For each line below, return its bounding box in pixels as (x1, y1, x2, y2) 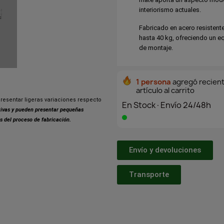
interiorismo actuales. (138, 6, 201, 14)
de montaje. (138, 44, 173, 52)
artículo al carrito (136, 85, 194, 96)
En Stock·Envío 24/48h (122, 99, 211, 111)
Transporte (129, 169, 169, 179)
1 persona (136, 77, 171, 87)
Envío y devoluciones (129, 145, 201, 154)
